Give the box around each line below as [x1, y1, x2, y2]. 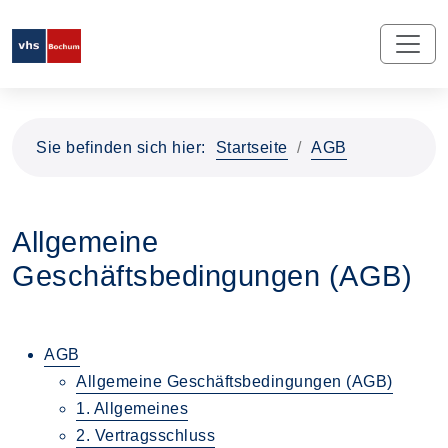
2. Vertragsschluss [76, 426, 215, 444]
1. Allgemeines [76, 399, 188, 417]
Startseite [215, 138, 288, 156]
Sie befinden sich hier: [36, 138, 206, 156]
